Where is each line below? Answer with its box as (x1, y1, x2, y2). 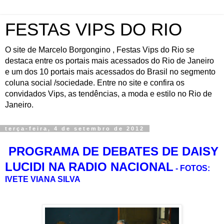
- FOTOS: (175, 163, 210, 172)
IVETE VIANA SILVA (5, 174, 80, 183)
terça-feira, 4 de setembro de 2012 (5, 125, 144, 131)
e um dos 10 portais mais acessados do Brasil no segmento (5, 67, 215, 76)
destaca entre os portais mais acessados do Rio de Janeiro (5, 56, 214, 65)
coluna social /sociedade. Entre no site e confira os (5, 78, 184, 87)
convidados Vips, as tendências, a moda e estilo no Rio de (5, 89, 212, 98)
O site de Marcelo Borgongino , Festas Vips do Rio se (5, 45, 194, 54)
